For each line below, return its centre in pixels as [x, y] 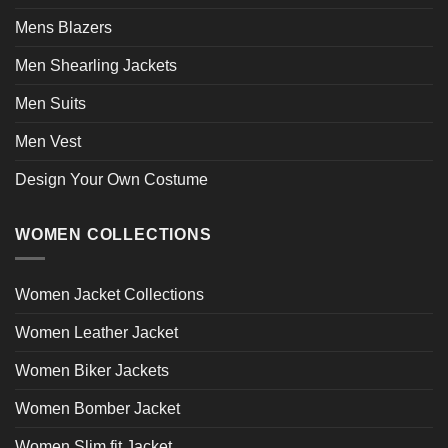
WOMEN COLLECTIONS [113, 234]
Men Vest [48, 141]
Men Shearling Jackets [96, 65]
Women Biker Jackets [92, 371]
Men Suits [50, 103]
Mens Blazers [63, 27]
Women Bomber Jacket [97, 409]
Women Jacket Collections [109, 295]
